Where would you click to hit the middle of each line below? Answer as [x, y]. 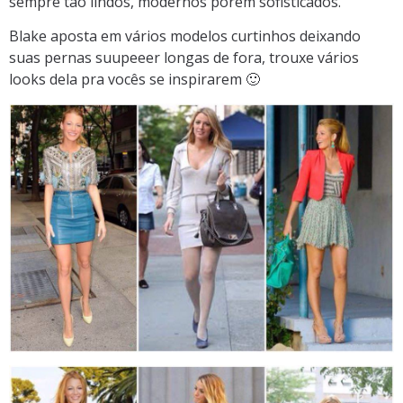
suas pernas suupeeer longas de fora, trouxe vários [184, 58]
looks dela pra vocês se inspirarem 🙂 [134, 80]
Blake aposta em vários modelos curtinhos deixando [185, 36]
